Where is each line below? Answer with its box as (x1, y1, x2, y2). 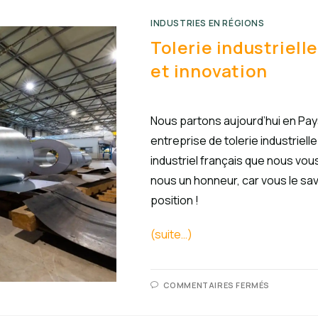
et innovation (150, 59, 268, 82)
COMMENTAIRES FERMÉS (163, 280, 270, 290)
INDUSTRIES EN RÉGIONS (150, 17, 265, 29)
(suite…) (150, 226, 192, 242)
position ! (150, 192, 199, 208)
